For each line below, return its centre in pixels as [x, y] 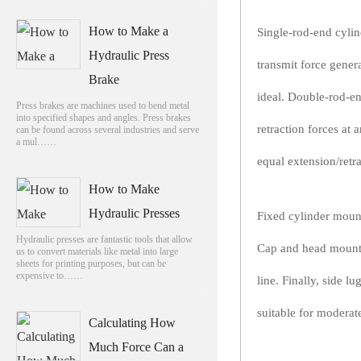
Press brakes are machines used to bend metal [102, 105]
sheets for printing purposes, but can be [91, 263]
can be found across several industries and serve [107, 129]
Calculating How [133, 322]
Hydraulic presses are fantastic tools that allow [104, 239]
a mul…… [36, 141]
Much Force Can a [137, 346]
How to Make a [129, 31]
